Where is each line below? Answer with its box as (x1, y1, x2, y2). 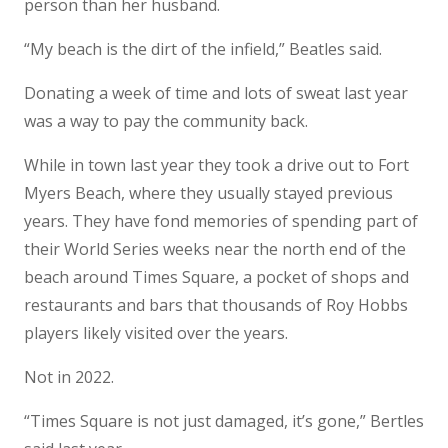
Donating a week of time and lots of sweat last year (24, 81, 408, 104)
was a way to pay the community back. (24, 109, 308, 132)
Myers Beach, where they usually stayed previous (24, 181, 393, 204)
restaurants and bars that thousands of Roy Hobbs (24, 293, 408, 316)
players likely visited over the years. (24, 321, 288, 344)
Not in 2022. (24, 365, 114, 388)
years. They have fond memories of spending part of (24, 209, 418, 232)
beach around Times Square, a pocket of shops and (24, 265, 409, 288)
